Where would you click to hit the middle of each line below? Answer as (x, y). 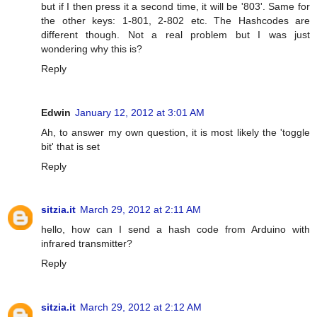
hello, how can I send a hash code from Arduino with (175, 230)
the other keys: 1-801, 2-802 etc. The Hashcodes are (175, 20)
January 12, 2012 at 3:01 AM (140, 112)
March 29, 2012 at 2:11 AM (140, 210)
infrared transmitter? (87, 244)
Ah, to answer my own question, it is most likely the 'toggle (175, 132)
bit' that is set (70, 146)
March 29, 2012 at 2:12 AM (141, 307)
